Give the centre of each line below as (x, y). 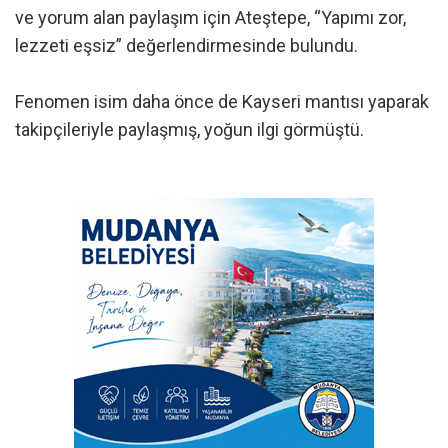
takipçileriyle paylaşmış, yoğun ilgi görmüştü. (189, 130)
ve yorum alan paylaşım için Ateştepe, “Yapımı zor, (210, 18)
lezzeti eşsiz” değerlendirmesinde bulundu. (186, 46)
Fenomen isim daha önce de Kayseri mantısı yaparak (222, 102)
